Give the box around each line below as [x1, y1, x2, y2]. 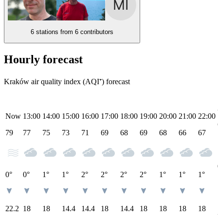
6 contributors [75, 28, 113, 36]
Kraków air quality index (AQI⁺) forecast [4, 77, 130, 86]
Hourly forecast [4, 53, 83, 66]
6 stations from [31, 28, 73, 36]
